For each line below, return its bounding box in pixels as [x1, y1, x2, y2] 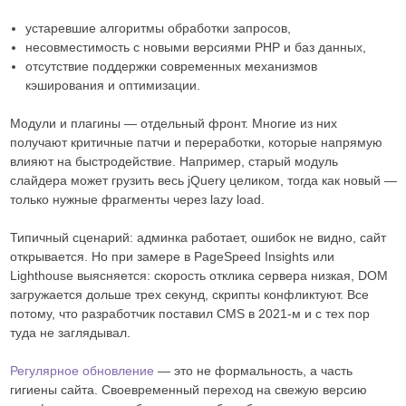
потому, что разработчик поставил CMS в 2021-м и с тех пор [9, 306, 370, 321]
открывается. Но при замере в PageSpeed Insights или [9, 249, 334, 264]
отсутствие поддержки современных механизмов [25, 59, 317, 73]
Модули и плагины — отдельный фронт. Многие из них [9, 116, 337, 130]
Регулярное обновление [9, 363, 154, 378]
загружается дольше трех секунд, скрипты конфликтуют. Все [9, 287, 369, 302]
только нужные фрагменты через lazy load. [9, 192, 265, 207]
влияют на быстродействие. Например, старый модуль [9, 154, 338, 169]
